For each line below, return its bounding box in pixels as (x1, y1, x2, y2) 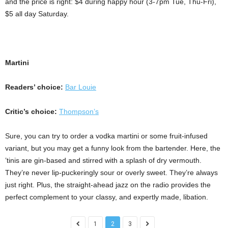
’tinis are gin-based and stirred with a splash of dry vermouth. (5, 156, 202, 164)
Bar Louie (65, 83, 96, 91)
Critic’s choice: (5, 107, 59, 116)
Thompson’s (59, 107, 99, 116)
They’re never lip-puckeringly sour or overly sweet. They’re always (5, 168, 218, 177)
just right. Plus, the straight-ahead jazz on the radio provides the (5, 181, 211, 189)
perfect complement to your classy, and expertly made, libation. (5, 193, 208, 201)
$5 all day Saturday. (5, 10, 69, 18)
